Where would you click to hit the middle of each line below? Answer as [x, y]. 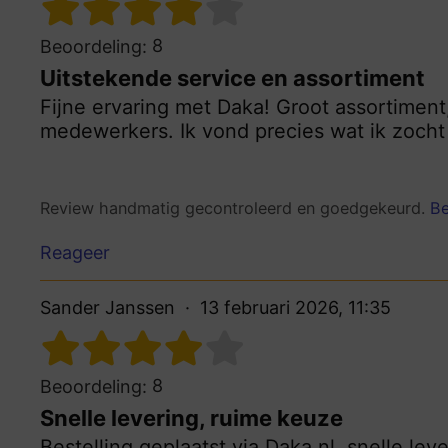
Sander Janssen [107, 308]
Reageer [75, 253]
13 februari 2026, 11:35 [295, 308]
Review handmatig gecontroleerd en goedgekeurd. [235, 207]
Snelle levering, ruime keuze [191, 418]
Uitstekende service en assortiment [232, 77]
